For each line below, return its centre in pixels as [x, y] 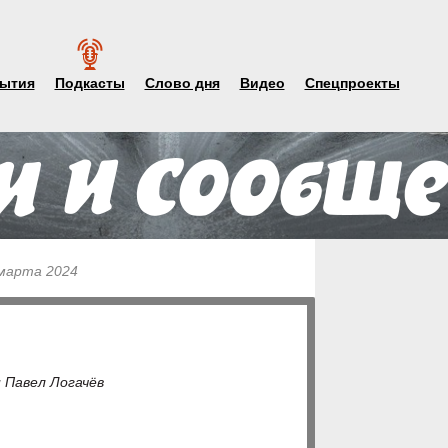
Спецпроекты [352, 83]
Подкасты [89, 83]
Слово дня [182, 83]
